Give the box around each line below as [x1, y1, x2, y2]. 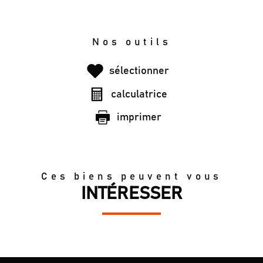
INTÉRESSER [80, 185, 183, 203]
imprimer [116, 112, 161, 123]
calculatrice [110, 89, 167, 100]
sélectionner [109, 66, 169, 77]
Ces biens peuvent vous [41, 172, 222, 182]
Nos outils [92, 38, 171, 48]
